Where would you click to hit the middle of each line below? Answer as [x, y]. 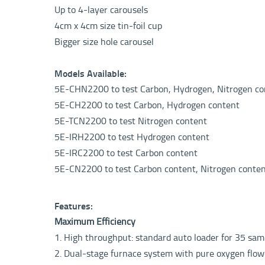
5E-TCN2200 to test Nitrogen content [131, 121]
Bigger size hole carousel [104, 42]
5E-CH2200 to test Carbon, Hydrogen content [147, 105]
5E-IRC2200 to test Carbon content [126, 153]
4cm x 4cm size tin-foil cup [108, 26]
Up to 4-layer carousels [101, 10]
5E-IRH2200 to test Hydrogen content [132, 137]
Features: [74, 206]
